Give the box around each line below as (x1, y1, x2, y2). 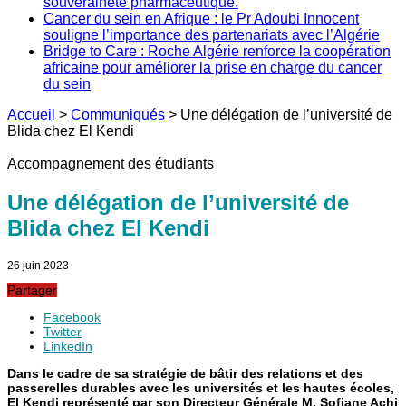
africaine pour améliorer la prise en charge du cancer (43, 60, 382, 75)
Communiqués (71, 107, 165, 122)
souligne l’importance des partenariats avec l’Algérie (43, 27, 380, 43)
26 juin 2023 (7, 258, 69, 272)
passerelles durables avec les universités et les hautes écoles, (7, 380, 394, 395)
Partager (7, 282, 57, 297)
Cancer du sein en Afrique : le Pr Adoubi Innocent (43, 11, 359, 26)
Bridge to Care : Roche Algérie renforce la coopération (43, 43, 391, 59)
